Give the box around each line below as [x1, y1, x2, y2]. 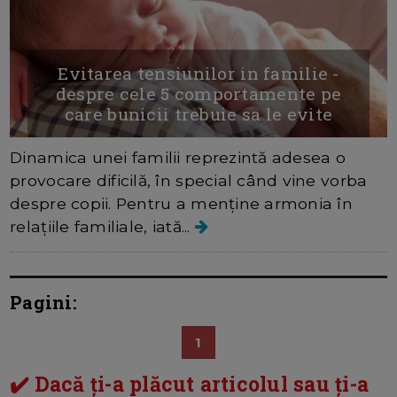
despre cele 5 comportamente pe [55, 82, 342, 105]
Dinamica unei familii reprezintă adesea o [10, 148, 346, 167]
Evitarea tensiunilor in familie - [58, 62, 339, 85]
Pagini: [10, 291, 77, 315]
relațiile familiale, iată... [10, 217, 195, 237]
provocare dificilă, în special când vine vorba [10, 171, 368, 191]
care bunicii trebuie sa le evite [64, 103, 333, 126]
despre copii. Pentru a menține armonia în [10, 194, 354, 214]
